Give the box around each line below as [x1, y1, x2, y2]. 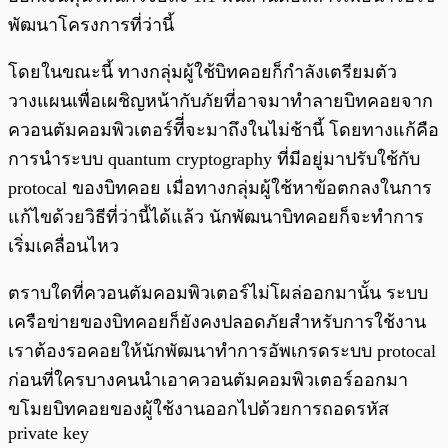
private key [8, 423, 89, 444]
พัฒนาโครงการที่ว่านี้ [8, 15, 174, 36]
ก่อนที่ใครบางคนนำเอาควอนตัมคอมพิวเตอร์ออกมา [8, 370, 408, 391]
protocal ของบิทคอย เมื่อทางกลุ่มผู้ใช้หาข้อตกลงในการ [8, 178, 432, 199]
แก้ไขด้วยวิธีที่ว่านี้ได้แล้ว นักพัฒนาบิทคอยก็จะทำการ [8, 207, 424, 228]
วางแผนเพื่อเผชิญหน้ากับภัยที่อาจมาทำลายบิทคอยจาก [8, 91, 433, 112]
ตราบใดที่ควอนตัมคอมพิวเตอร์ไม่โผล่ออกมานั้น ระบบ [8, 283, 428, 304]
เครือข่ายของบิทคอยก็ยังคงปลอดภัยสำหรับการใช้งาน [8, 312, 426, 333]
